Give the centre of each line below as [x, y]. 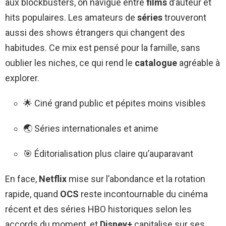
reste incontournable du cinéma [143, 194]
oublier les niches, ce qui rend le [70, 63]
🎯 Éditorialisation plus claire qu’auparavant [108, 153]
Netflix [53, 179]
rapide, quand [33, 194]
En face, [22, 179]
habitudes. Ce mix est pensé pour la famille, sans [103, 47]
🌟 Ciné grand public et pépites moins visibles [115, 103]
